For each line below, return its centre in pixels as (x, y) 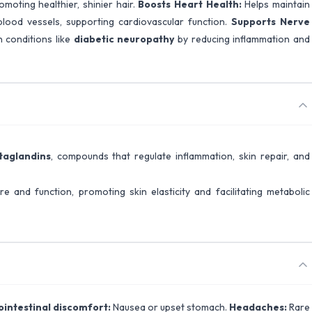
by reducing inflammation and (242, 39)
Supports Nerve (271, 22)
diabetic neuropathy (124, 39)
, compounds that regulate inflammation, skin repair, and (180, 156)
